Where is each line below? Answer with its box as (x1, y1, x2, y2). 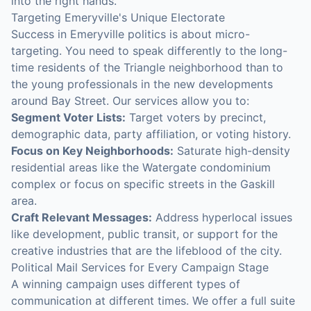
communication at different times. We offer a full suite (11, 294, 295, 308)
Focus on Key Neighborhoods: (11, 144, 174, 158)
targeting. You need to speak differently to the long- (11, 44, 287, 58)
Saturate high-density (174, 144, 290, 158)
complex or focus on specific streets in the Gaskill (11, 177, 275, 191)
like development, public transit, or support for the (11, 227, 278, 241)
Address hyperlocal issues (152, 210, 292, 224)
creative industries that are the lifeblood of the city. (11, 244, 282, 258)
